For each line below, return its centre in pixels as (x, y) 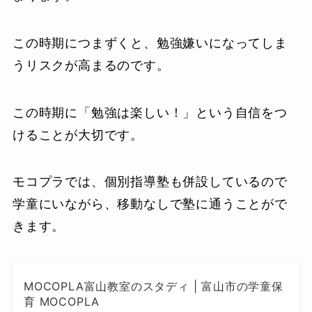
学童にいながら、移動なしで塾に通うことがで (150, 204)
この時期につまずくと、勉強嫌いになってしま (150, 42)
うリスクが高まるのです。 (91, 65)
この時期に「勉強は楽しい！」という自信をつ (150, 112)
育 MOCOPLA (62, 302)
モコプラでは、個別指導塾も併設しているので (150, 182)
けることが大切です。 (78, 134)
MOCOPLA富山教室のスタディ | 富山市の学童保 (153, 287)
